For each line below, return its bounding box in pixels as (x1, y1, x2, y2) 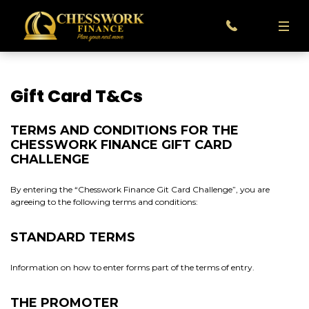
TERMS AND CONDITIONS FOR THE (10, 123, 239, 138)
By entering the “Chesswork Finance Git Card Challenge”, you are (10, 184, 270, 195)
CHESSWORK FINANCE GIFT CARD (10, 137, 232, 152)
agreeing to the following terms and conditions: (10, 197, 198, 207)
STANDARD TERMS (10, 230, 135, 245)
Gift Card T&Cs (10, 84, 143, 108)
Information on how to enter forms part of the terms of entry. (10, 262, 255, 272)
